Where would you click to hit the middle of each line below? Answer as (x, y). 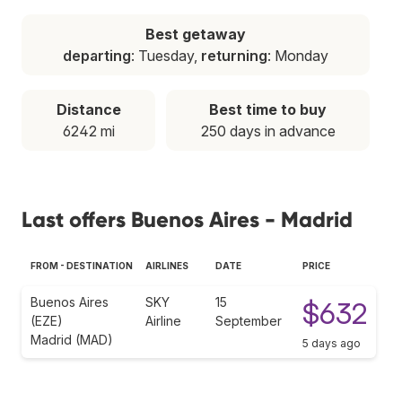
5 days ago (332, 343)
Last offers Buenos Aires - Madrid (187, 219)
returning (234, 55)
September (249, 320)
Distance (88, 109)
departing (97, 55)
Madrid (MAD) (72, 339)
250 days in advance (268, 131)
